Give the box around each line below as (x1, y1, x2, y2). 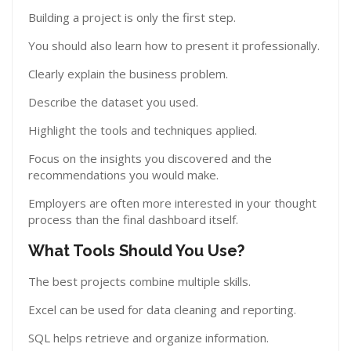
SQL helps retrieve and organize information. (28, 330, 269, 346)
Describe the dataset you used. (28, 94, 198, 110)
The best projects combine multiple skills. (28, 273, 251, 289)
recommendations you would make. (28, 167, 219, 183)
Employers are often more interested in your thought (28, 195, 317, 211)
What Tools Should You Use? (28, 241, 244, 260)
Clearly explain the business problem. (28, 66, 228, 81)
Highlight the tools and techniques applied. (28, 122, 257, 138)
